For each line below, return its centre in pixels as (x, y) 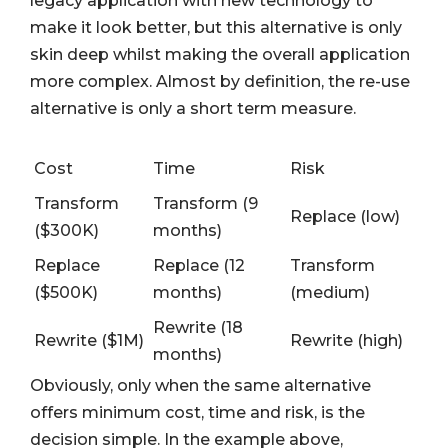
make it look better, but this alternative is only (216, 28)
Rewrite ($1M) (89, 341)
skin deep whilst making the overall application (220, 55)
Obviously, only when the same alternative (200, 386)
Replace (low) (345, 217)
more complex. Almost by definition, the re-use (220, 82)
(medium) (330, 293)
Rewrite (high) (346, 341)
